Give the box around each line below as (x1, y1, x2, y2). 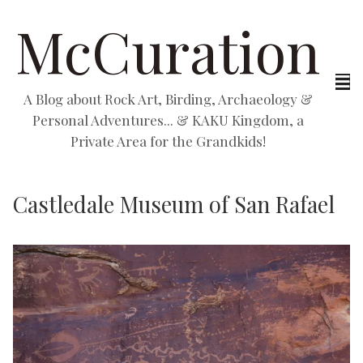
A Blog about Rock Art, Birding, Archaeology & (23, 90, 313, 108)
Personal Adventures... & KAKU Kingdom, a (32, 111, 304, 129)
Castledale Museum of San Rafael (13, 190, 335, 219)
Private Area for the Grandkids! (70, 132, 266, 150)
